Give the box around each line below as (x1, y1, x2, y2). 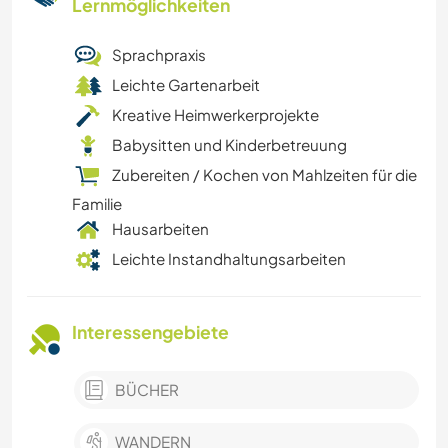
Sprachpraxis (112, 45, 206, 65)
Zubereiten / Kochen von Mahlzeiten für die (112, 165, 417, 185)
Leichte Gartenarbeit (112, 75, 260, 95)
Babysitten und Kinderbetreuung (112, 135, 347, 155)
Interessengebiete (72, 321, 229, 344)
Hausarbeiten (112, 219, 209, 239)
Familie (72, 194, 122, 214)
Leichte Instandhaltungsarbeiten (112, 249, 346, 269)
